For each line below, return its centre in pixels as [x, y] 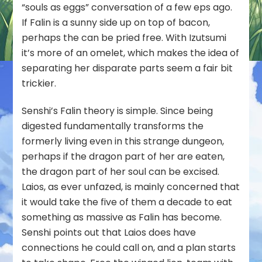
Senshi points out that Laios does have [109, 233]
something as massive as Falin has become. [122, 218]
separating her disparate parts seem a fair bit [127, 68]
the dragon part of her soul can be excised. [121, 172]
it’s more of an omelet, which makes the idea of [131, 53]
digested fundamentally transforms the [113, 126]
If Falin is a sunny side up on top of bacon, [116, 23]
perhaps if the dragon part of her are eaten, [123, 157]
